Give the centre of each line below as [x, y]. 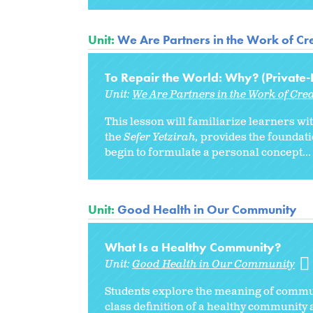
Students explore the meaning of [190, 291]
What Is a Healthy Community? [193, 247]
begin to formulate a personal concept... [208, 152]
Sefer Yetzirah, [161, 137]
